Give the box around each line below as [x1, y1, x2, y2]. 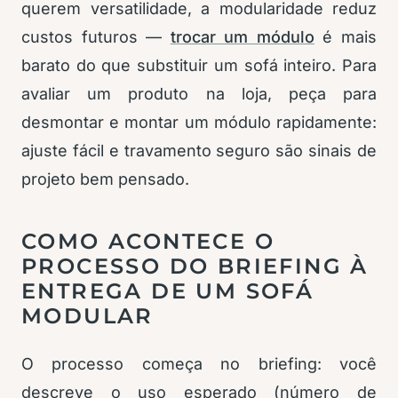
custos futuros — [21, 28, 171, 47]
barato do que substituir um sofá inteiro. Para [21, 56, 377, 76]
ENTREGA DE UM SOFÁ [21, 278, 314, 305]
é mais [314, 28, 378, 47]
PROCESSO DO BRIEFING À [21, 253, 369, 280]
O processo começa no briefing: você [21, 354, 377, 374]
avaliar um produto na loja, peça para [21, 84, 377, 104]
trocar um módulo [170, 28, 314, 47]
